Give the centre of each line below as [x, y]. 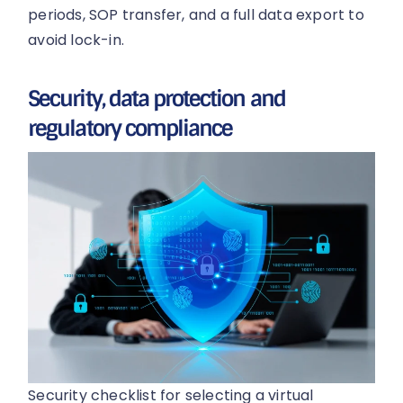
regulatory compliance [130, 128]
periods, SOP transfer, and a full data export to [196, 14]
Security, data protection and [157, 98]
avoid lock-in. [76, 40]
